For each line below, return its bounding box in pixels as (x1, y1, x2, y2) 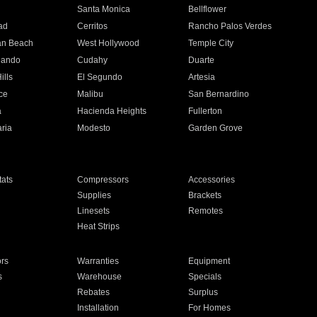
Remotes (188, 206, 224, 216)
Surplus (188, 287, 219, 297)
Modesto (76, 123, 110, 133)
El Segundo (76, 72, 122, 82)
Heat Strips (76, 221, 120, 231)
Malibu (76, 89, 103, 99)
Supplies (76, 190, 111, 200)
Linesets (76, 206, 110, 216)
